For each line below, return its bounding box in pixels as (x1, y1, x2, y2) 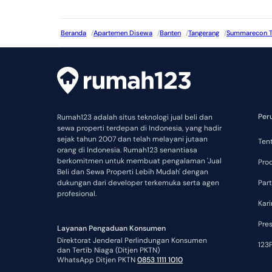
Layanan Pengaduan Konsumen (57, 223, 166, 234)
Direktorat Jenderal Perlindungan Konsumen (57, 236, 208, 246)
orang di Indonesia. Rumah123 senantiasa (57, 145, 198, 155)
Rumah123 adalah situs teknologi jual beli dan (57, 112, 213, 123)
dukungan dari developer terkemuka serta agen (57, 178, 220, 188)
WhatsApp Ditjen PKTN (57, 255, 136, 265)
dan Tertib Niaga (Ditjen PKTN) (57, 245, 160, 256)
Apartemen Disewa (93, 29, 152, 37)
